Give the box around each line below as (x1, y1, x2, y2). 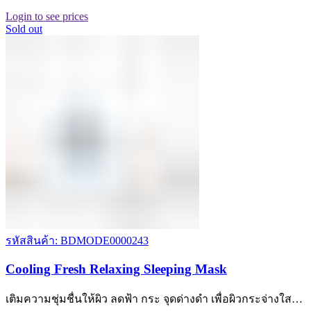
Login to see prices (6, 10, 88, 22)
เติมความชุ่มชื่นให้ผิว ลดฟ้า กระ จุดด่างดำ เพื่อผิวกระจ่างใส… (6, 293, 303, 305)
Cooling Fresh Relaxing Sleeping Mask (6, 262, 227, 277)
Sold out (6, 22, 42, 35)
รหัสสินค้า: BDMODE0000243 (6, 234, 149, 246)
